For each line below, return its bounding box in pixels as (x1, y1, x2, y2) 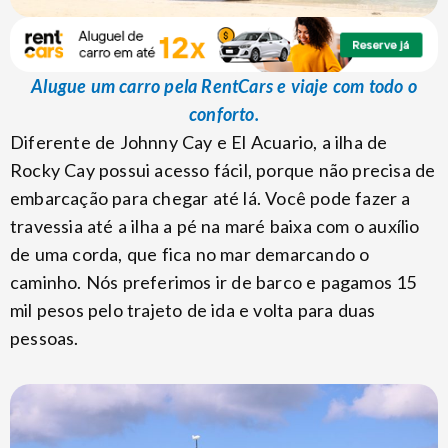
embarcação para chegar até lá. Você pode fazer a (10, 187, 411, 210)
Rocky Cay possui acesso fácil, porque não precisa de (10, 159, 436, 182)
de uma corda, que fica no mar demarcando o (10, 243, 370, 266)
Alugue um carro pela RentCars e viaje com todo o (31, 75, 417, 98)
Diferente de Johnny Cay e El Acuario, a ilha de (10, 131, 388, 154)
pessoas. (10, 327, 79, 350)
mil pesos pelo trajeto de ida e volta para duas (10, 299, 376, 322)
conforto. (189, 103, 259, 126)
